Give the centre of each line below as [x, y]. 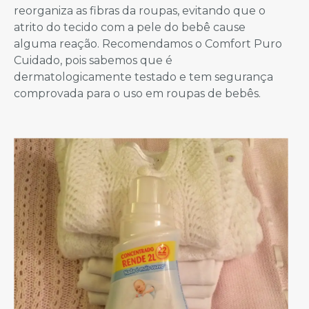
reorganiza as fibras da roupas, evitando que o [140, 10]
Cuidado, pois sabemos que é [93, 60]
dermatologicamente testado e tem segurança [143, 77]
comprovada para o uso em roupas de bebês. [137, 93]
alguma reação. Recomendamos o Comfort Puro [148, 43]
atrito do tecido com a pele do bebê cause [130, 27]
